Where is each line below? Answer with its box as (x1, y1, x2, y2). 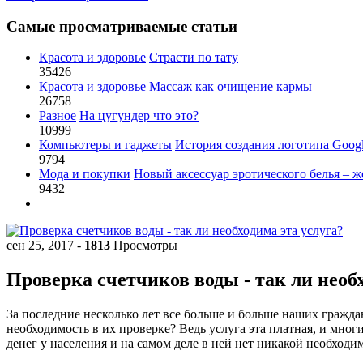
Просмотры (110, 238, 177, 253)
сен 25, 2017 (6, 238, 77, 253)
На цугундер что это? (79, 109, 199, 123)
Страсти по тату (149, 50, 238, 65)
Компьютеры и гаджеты (39, 138, 172, 152)
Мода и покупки (39, 167, 130, 181)
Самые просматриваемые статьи (6, 17, 237, 35)
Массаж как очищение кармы (149, 79, 312, 94)
